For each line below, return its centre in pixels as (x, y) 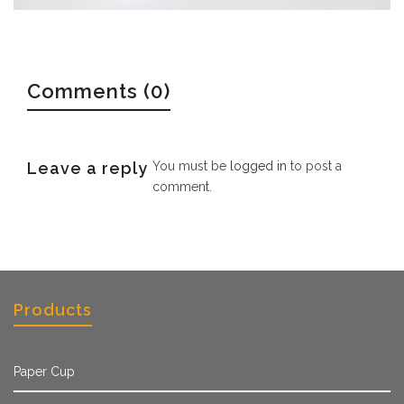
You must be (191, 166)
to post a (314, 166)
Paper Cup (44, 372)
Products (53, 310)
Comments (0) (99, 92)
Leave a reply (87, 169)
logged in (258, 166)
